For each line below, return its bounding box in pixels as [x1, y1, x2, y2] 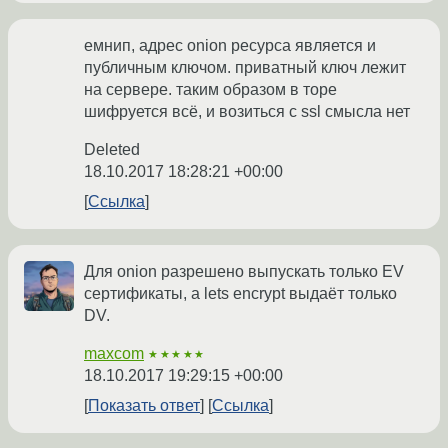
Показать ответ [88, 397, 200, 415]
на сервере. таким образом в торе [84, 81, 337, 99]
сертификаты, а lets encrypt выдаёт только [84, 285, 397, 303]
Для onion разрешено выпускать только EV [84, 263, 404, 281]
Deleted [84, 141, 140, 159]
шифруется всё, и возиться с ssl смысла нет [84, 103, 410, 121]
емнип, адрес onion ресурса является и [84, 37, 376, 55]
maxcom [84, 345, 144, 363]
